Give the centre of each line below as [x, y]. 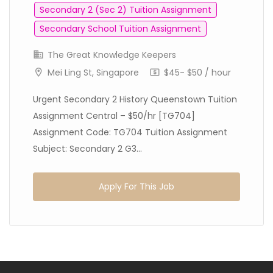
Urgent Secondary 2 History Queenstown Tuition [135, 99]
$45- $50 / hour [196, 73]
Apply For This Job [136, 186]
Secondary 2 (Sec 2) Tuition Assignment [126, 10]
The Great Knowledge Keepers [111, 55]
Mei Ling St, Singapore [93, 73]
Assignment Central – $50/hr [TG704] [114, 116]
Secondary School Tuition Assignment [120, 29]
